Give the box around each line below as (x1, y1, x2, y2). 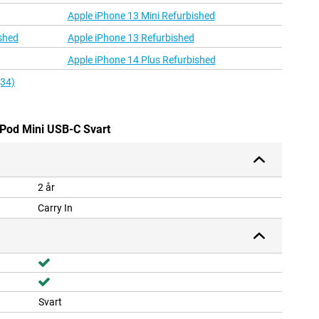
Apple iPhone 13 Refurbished (67, 32, 194, 44)
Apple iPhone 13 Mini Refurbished (67, 10, 215, 22)
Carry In (38, 202, 73, 214)
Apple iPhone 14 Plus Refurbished (67, 54, 216, 66)
